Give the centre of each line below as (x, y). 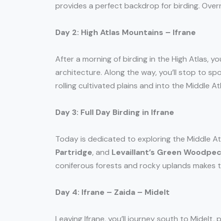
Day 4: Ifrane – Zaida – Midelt (112, 192)
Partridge (74, 152)
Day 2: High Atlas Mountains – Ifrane (126, 33)
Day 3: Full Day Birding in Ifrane (115, 112)
